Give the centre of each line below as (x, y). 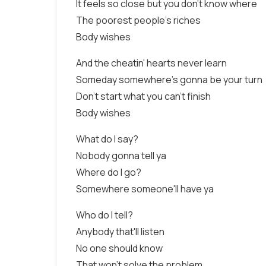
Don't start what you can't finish (143, 96)
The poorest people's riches (138, 20)
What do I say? (107, 139)
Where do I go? (109, 172)
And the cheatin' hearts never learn (151, 63)
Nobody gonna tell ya (121, 156)
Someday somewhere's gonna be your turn (169, 80)
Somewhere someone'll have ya (145, 189)
